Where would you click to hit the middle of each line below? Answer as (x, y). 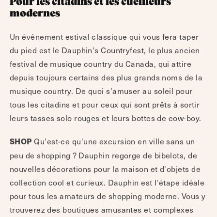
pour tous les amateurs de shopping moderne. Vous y (108, 196)
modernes (35, 14)
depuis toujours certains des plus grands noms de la (106, 77)
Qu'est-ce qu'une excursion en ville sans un (115, 141)
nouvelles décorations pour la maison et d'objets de (105, 169)
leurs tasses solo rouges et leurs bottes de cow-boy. (106, 118)
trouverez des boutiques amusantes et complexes (102, 209)
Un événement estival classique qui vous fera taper (104, 37)
